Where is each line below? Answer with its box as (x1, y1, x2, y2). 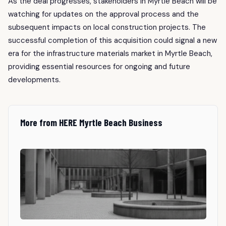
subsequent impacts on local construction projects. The (8, 22, 206, 32)
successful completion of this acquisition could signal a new (8, 35, 217, 45)
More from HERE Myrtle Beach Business (20, 116, 162, 128)
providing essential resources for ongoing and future (8, 61, 190, 72)
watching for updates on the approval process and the (8, 9, 199, 19)
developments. (8, 74, 61, 85)
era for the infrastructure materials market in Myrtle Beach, (8, 48, 212, 59)
